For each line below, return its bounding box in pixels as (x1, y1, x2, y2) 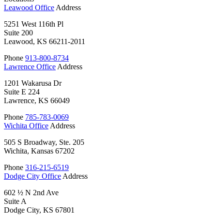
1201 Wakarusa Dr (4, 79, 62, 88)
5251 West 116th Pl (4, 20, 63, 29)
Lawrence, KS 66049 (4, 96, 70, 105)
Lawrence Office (4, 62, 56, 71)
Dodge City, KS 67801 (4, 206, 75, 215)
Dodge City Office (4, 172, 61, 181)
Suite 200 (4, 29, 33, 37)
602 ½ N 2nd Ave (4, 188, 59, 197)
